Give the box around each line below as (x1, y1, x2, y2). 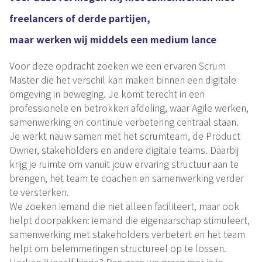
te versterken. (9, 184, 71, 199)
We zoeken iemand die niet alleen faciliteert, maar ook (9, 198, 239, 213)
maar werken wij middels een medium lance (9, 32, 216, 46)
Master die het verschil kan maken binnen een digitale (9, 72, 236, 87)
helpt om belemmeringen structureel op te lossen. (9, 240, 226, 255)
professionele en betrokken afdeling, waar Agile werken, (9, 100, 249, 115)
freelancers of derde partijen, (9, 11, 150, 25)
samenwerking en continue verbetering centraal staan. (9, 114, 239, 129)
